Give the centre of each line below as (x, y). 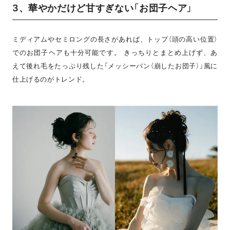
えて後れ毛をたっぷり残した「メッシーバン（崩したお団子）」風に (115, 66)
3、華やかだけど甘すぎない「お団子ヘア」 (102, 8)
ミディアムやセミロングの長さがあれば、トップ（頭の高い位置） (115, 39)
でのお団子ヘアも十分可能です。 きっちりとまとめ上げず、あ (115, 53)
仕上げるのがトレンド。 (51, 79)
